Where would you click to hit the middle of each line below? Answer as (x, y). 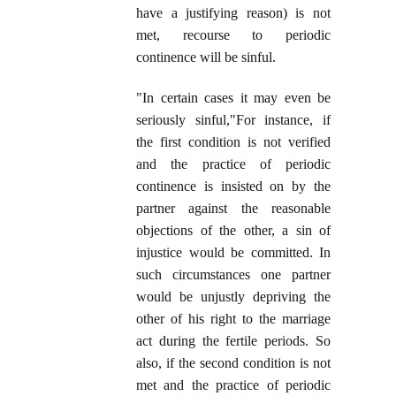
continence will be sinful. (206, 57)
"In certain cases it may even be (233, 98)
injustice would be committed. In (233, 253)
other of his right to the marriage (233, 319)
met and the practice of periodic (233, 385)
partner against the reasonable (233, 209)
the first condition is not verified (233, 142)
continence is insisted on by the (233, 187)
